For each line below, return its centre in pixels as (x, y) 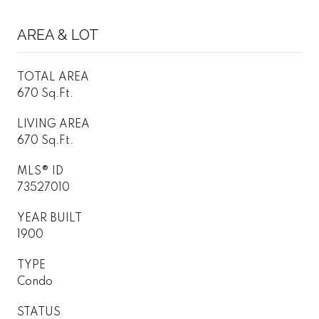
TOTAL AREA (53, 77)
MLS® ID (40, 171)
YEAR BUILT (49, 218)
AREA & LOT (58, 35)
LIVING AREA (53, 124)
